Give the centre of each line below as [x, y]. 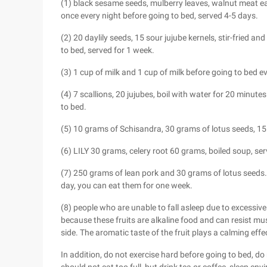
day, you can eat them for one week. [127, 185]
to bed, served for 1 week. [108, 50]
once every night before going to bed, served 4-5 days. [159, 15]
